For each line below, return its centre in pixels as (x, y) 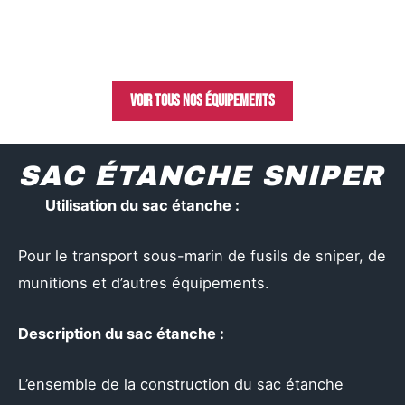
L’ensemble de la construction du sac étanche (181, 385)
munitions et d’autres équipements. (144, 283)
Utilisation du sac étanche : (142, 205)
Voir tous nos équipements (202, 100)
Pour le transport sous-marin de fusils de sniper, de (202, 255)
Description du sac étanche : (121, 334)
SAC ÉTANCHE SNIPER (201, 176)
